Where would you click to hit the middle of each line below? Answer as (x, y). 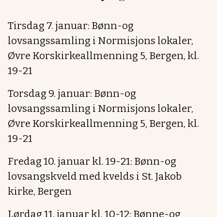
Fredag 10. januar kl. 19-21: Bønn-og (92, 162)
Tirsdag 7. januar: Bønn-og (71, 26)
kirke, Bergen (40, 192)
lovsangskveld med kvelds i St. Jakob (95, 177)
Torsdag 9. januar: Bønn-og (72, 94)
